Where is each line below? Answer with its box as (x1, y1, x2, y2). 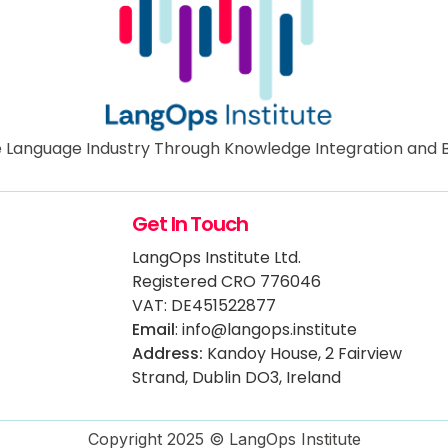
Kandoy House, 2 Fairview (203, 342, 402, 366)
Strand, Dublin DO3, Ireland (132, 366, 341, 390)
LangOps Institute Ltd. (132, 246, 301, 270)
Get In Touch (132, 210, 249, 239)
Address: (132, 342, 203, 366)
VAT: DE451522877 (132, 294, 276, 318)
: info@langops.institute (175, 318, 357, 342)
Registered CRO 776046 (132, 270, 321, 294)
